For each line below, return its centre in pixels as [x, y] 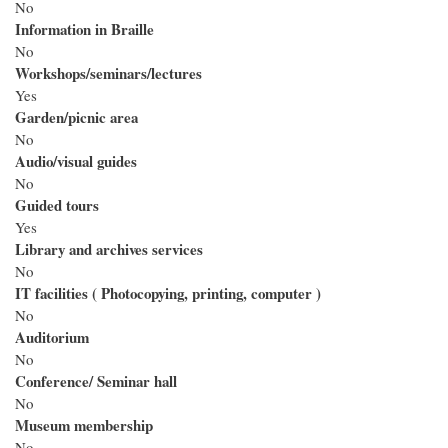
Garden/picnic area [76, 117]
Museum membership [84, 425]
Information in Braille [84, 29]
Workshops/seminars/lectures [108, 73]
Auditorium [52, 337]
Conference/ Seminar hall [96, 381]
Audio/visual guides [76, 161]
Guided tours [57, 205]
